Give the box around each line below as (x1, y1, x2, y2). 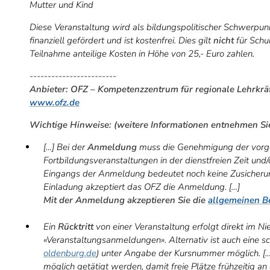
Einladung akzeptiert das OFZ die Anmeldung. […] (43, 180, 240, 193)
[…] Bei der (43, 140, 87, 153)
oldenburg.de (43, 246, 96, 259)
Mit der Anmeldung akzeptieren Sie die (43, 193, 208, 206)
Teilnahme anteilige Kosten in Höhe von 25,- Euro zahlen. (30, 47, 254, 60)
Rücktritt (58, 220, 93, 233)
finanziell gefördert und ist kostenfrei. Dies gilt (30, 34, 213, 46)
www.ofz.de (30, 96, 80, 108)
